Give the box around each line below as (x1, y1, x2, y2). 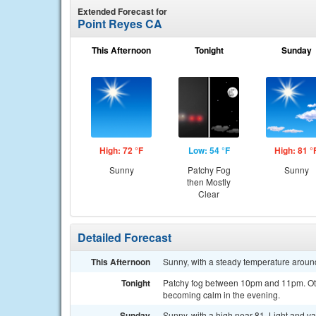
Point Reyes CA (78, 16, 162, 32)
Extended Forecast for (78, 5, 167, 18)
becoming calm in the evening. (163, 288, 280, 300)
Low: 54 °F (188, 144, 230, 157)
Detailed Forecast (78, 229, 171, 245)
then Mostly (187, 176, 231, 188)
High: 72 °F (99, 144, 143, 157)
